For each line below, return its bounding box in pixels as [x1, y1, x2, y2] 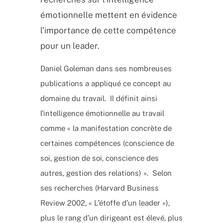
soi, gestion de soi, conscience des [40, 153, 159, 162]
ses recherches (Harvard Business [40, 183, 159, 192]
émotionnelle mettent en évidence [40, 9, 177, 20]
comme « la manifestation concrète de [40, 123, 172, 132]
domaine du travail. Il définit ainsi [40, 94, 157, 103]
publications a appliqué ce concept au [40, 79, 171, 88]
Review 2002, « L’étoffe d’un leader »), [40, 198, 170, 207]
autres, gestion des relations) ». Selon [40, 168, 172, 177]
